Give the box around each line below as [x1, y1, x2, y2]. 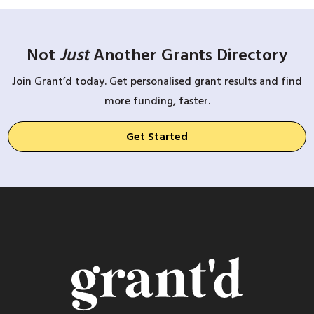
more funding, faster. [104, 92, 210, 111]
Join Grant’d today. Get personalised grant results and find [12, 72, 302, 91]
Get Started [126, 128, 188, 146]
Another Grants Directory [89, 41, 287, 69]
